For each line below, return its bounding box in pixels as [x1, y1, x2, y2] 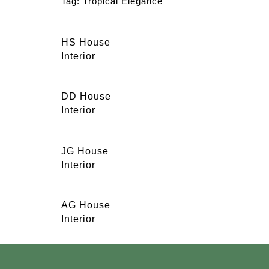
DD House [61, 91, 111, 102]
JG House [61, 145, 109, 156]
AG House [61, 200, 110, 211]
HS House [61, 37, 110, 47]
